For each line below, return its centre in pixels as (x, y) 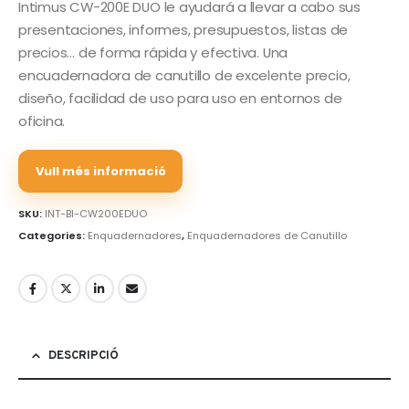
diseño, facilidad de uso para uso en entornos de (180, 99)
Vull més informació (100, 171)
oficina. (42, 121)
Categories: (53, 236)
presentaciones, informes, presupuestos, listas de (184, 30)
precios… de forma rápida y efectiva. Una (153, 53)
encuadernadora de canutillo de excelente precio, (184, 76)
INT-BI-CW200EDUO (96, 214)
